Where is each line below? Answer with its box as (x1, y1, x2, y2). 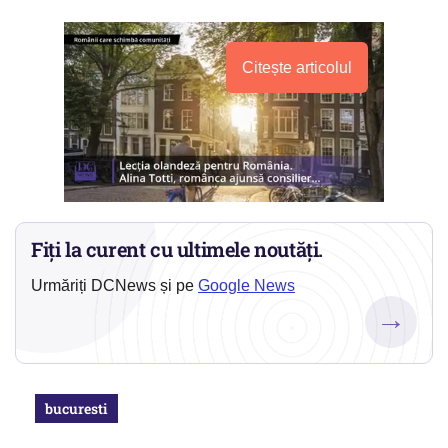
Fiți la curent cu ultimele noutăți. (31, 236, 324, 263)
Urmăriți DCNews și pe (31, 277, 198, 295)
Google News (198, 277, 295, 295)
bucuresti (45, 399, 108, 419)
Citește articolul (242, 59, 352, 77)
